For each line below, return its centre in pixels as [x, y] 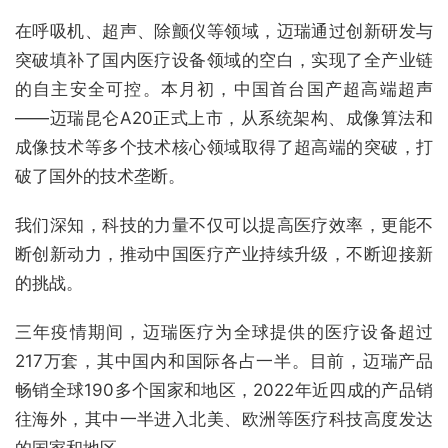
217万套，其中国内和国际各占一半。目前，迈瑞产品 [224, 360]
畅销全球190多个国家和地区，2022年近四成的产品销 [224, 389]
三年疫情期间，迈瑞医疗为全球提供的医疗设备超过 [224, 331]
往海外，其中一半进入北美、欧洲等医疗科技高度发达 [224, 418]
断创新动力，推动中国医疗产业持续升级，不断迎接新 [224, 253]
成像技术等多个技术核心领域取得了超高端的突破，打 [224, 146]
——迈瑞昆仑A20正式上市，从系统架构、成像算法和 [224, 117]
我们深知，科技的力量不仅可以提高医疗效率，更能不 [224, 224]
